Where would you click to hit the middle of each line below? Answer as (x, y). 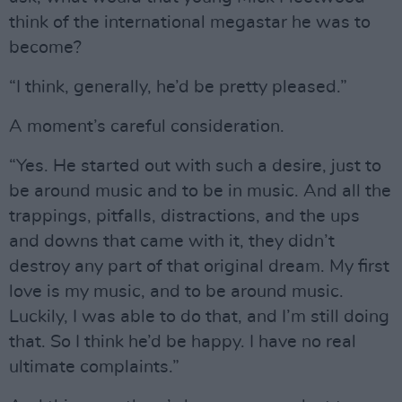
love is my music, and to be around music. (176, 292)
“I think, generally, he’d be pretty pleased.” (178, 87)
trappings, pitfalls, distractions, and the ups (184, 216)
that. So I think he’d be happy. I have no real (183, 342)
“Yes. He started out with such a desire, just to (195, 166)
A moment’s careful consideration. (147, 127)
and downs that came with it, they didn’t (172, 241)
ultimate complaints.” (94, 367)
